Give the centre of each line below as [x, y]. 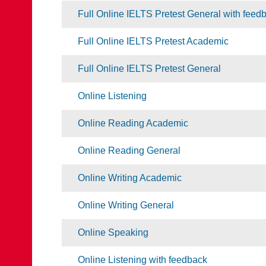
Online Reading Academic [133, 123]
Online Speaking [113, 232]
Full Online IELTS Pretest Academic [153, 41]
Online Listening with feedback [142, 260]
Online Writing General [126, 205]
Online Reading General [129, 151]
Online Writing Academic [130, 178]
